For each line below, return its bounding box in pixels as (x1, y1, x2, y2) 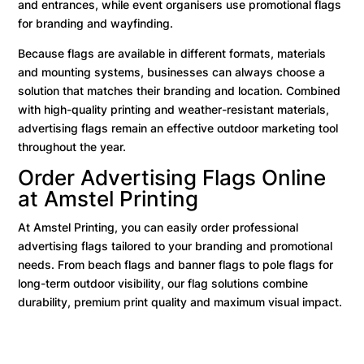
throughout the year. (18, 140, 127, 154)
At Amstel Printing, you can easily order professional (18, 220, 299, 235)
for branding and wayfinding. (18, 16, 174, 31)
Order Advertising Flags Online (18, 165, 327, 191)
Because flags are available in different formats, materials (18, 46, 327, 61)
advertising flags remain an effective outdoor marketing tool (18, 121, 339, 136)
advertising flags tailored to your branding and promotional (18, 239, 333, 253)
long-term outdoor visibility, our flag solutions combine (18, 276, 309, 291)
